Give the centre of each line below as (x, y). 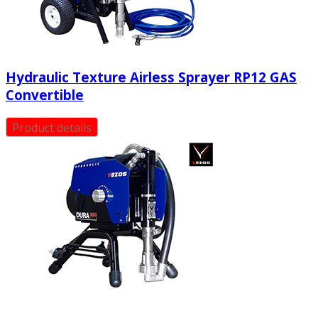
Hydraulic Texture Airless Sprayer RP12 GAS (151, 77)
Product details (52, 127)
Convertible (45, 95)
